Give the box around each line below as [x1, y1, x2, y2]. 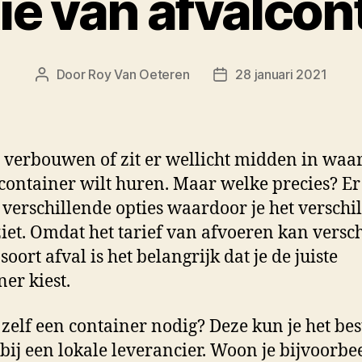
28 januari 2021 [235, 65, 327, 82]
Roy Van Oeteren [88, 65, 190, 82]
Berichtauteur [40, 67, 123, 84]
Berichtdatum [219, 67, 301, 84]
